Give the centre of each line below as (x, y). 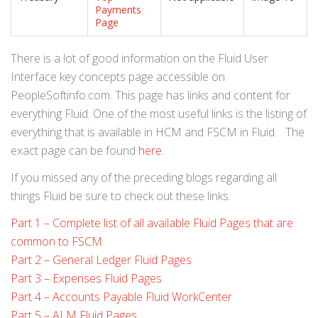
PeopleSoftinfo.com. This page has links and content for (150, 95)
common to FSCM (56, 242)
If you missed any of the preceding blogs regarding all (144, 178)
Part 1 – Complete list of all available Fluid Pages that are (152, 223)
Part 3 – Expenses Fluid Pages (86, 279)
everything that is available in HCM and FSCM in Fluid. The (158, 132)
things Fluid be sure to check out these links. (121, 196)
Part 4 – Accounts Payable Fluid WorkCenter (121, 297)
